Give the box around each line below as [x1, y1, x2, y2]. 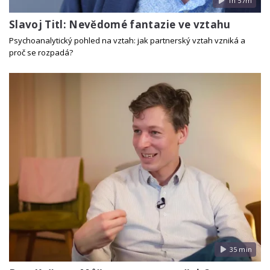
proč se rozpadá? [9, 46, 73, 58]
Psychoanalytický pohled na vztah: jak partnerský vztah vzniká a [9, 34, 245, 46]
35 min [229, 245, 252, 254]
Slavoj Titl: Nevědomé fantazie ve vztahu [9, 17, 231, 32]
